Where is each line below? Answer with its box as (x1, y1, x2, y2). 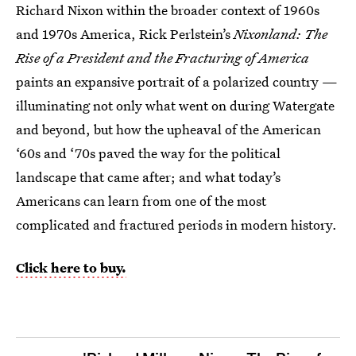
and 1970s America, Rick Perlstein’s (16, 24, 234, 43)
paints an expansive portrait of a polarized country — (16, 72, 338, 91)
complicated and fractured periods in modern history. (16, 215, 337, 234)
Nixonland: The (234, 24, 327, 43)
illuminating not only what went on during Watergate (16, 95, 335, 114)
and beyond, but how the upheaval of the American (16, 119, 321, 138)
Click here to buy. (16, 257, 126, 277)
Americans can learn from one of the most (16, 191, 266, 210)
